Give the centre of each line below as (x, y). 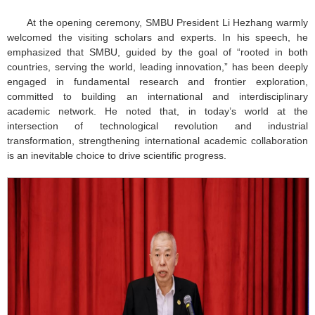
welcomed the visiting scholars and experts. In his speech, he (157, 38)
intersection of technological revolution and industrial (157, 126)
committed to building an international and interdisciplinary (157, 97)
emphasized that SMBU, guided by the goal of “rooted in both (157, 52)
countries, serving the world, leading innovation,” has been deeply (157, 67)
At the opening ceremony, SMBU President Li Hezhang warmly (167, 23)
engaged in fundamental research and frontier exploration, (157, 82)
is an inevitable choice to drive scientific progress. (117, 156)
